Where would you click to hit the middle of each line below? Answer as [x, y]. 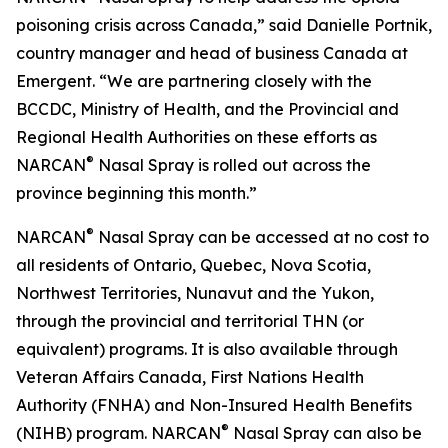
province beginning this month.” [136, 193]
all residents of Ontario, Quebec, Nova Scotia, [193, 265]
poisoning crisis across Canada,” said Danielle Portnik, [224, 25]
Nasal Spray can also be [325, 433]
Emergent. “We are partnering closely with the [194, 81]
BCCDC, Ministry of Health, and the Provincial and [207, 109]
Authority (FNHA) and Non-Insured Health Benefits [214, 405]
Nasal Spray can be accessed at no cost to [261, 237]
